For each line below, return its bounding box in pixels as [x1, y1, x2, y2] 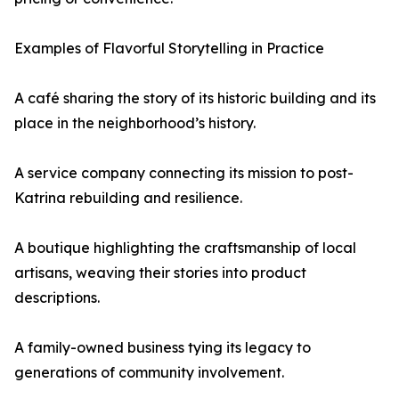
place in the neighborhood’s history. [14, 114, 256, 132]
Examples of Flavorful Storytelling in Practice [14, 39, 324, 57]
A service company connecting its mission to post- [14, 164, 354, 182]
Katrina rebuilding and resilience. [14, 189, 242, 207]
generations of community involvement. [14, 363, 284, 381]
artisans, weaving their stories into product [14, 264, 306, 281]
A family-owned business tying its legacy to [14, 338, 311, 356]
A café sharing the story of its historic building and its [14, 89, 376, 107]
